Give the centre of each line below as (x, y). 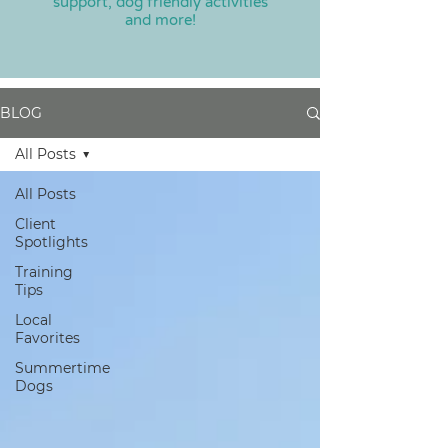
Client (35, 224)
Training (44, 272)
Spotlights (51, 242)
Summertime (62, 368)
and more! (160, 20)
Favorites (47, 338)
